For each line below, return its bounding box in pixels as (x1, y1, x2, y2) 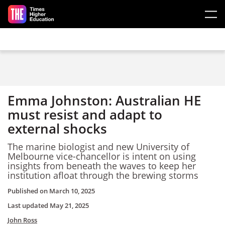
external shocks (8, 120, 107, 138)
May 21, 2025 (50, 201, 89, 210)
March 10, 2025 (49, 186, 95, 195)
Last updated (8, 201, 50, 210)
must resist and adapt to (8, 105, 162, 124)
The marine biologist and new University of (8, 140, 189, 153)
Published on (8, 186, 49, 195)
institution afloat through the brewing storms (8, 169, 198, 181)
